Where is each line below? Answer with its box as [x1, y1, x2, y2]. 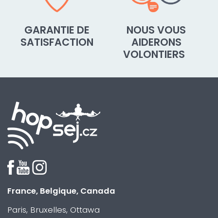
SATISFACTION [20, 35, 93, 49]
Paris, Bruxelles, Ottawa [7, 204, 100, 216]
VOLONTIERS [123, 47, 190, 61]
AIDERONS [131, 35, 182, 49]
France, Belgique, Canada [7, 185, 115, 197]
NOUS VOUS [127, 23, 186, 37]
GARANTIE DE [24, 23, 90, 37]
